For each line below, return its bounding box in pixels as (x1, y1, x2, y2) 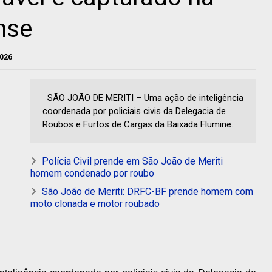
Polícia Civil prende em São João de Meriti (42, 155, 223, 168)
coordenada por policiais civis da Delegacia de (42, 106, 226, 117)
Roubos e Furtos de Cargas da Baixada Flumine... (42, 119, 237, 131)
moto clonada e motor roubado (30, 198, 160, 210)
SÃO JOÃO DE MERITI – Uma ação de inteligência (42, 92, 243, 104)
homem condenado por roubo (30, 168, 154, 180)
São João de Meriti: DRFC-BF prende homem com (42, 186, 253, 198)
